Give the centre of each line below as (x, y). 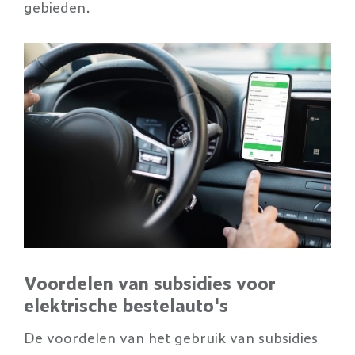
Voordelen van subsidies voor (150, 282)
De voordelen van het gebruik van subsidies (171, 336)
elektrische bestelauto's (126, 304)
